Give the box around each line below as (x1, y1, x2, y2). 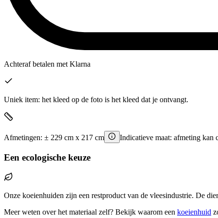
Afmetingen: (4, 133, 44, 142)
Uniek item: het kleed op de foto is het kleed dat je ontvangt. (4, 95, 188, 104)
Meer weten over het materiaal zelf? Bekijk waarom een (4, 208, 175, 217)
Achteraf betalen (4, 60, 54, 69)
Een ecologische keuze (4, 152, 91, 163)
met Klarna (54, 60, 91, 69)
